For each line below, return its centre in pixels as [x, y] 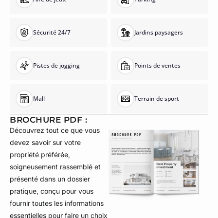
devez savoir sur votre [45, 143]
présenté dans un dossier [50, 179]
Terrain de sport [157, 99]
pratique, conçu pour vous [52, 191]
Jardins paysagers [159, 33]
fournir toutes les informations [57, 203]
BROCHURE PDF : [48, 120]
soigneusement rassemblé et [55, 167]
